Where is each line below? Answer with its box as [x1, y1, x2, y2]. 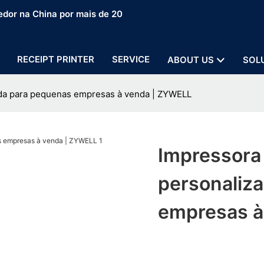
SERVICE [112, 54, 150, 65]
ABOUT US [167, 54, 214, 65]
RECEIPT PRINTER [17, 54, 94, 65]
